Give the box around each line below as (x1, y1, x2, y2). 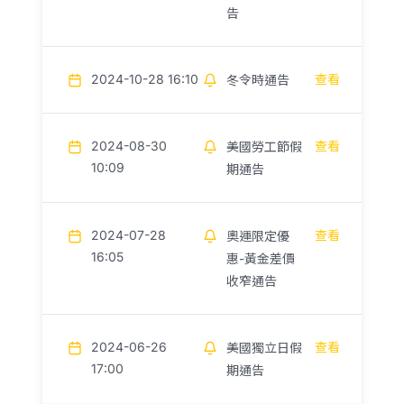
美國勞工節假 (226, 139, 302, 155)
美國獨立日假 (226, 340, 302, 356)
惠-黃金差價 (226, 251, 295, 267)
